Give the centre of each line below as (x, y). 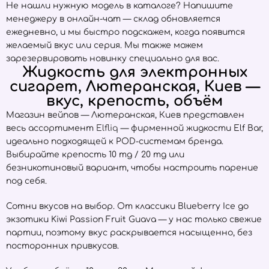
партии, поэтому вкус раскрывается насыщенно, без (129, 233)
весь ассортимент (51, 128)
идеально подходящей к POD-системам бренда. (115, 141)
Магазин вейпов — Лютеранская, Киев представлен (125, 115)
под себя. (26, 181)
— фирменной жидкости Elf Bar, (191, 128)
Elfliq (107, 128)
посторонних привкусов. (62, 246)
